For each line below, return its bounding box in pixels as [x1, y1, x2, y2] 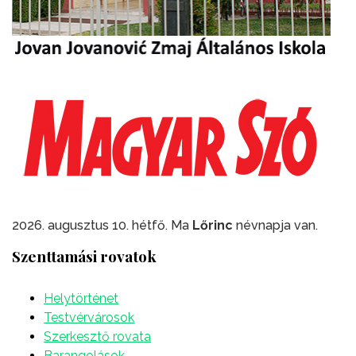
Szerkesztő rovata [44, 329, 151, 345]
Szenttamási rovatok [12, 246, 157, 267]
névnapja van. [233, 218, 318, 234]
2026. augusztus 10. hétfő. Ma [12, 218, 192, 234]
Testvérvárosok [44, 310, 134, 326]
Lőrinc [192, 218, 233, 234]
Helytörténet [44, 291, 118, 307]
